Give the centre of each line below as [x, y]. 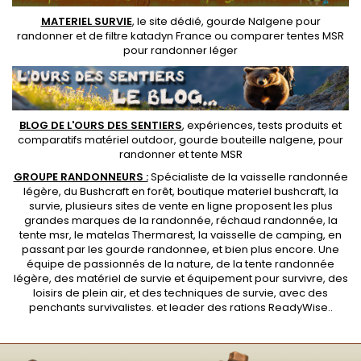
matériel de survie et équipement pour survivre [199, 278]
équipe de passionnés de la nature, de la [136, 263]
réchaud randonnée [269, 220]
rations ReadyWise [278, 307]
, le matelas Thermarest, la [140, 234]
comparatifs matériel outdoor [96, 139]
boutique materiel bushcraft [250, 191]
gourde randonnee [156, 249]
